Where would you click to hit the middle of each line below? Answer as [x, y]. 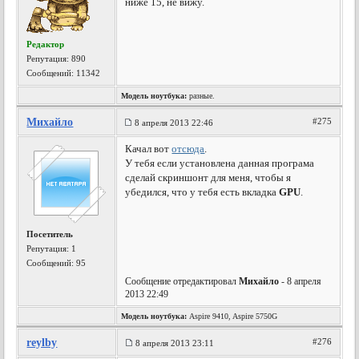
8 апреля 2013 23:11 [175, 343]
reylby [42, 343]
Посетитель [50, 234]
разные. [201, 96]
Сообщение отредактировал [182, 281]
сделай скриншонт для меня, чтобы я [208, 177]
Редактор [46, 44]
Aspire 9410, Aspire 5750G [232, 316]
